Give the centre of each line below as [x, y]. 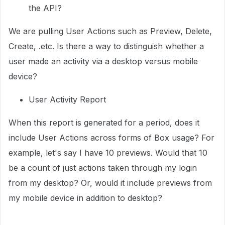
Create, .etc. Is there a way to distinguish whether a [106, 46]
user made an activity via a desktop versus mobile [103, 61]
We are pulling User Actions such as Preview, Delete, [110, 31]
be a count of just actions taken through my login [103, 168]
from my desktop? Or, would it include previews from [110, 183]
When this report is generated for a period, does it [104, 123]
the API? [45, 8]
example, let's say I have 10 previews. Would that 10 [108, 153]
